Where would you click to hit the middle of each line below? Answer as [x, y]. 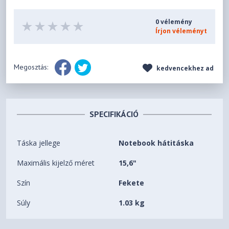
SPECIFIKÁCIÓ [114, 114]
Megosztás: [32, 67]
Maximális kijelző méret [56, 163]
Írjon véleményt [181, 31]
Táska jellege [39, 143]
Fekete [132, 183]
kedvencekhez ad [184, 68]
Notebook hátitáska [156, 143]
